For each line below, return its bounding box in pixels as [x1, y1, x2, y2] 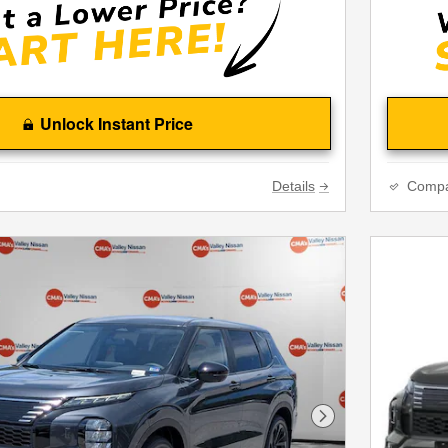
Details [272, 179, 315, 194]
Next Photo [321, 417, 401, 434]
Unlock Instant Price [40, 112, 193, 135]
